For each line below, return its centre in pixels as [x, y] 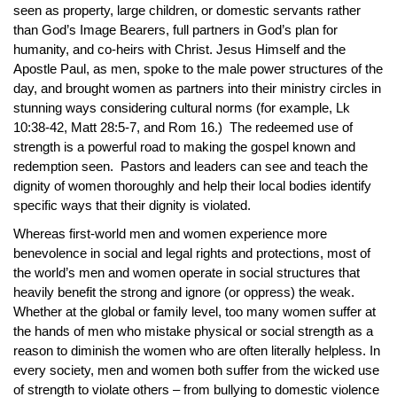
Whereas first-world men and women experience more [170, 234]
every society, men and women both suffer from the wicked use [196, 370]
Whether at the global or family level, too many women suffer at [195, 311]
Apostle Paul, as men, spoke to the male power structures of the [198, 69]
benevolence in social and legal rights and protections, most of [192, 253]
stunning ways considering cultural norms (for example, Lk [182, 108]
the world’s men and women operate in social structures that [187, 272]
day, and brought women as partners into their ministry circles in [197, 88]
